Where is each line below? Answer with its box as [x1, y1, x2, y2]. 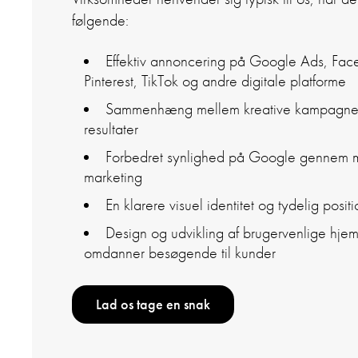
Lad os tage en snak [96, 294, 210, 313]
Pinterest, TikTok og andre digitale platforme [84, 70, 346, 91]
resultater [84, 118, 138, 139]
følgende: [72, 10, 129, 30]
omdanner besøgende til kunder [84, 242, 276, 263]
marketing [84, 166, 142, 187]
